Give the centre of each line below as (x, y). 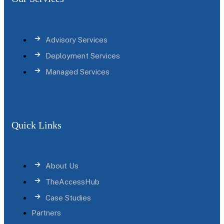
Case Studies (68, 197)
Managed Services (77, 72)
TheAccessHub (72, 181)
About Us (62, 165)
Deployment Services (83, 56)
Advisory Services (76, 40)
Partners (46, 212)
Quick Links (36, 125)
